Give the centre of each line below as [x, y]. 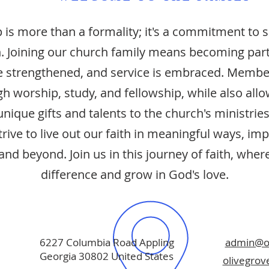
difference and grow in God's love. [134, 174]
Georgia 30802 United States [107, 256]
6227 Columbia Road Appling [107, 242]
